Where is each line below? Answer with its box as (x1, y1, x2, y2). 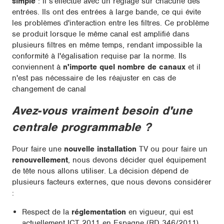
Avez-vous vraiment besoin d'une (12, 103, 192, 118)
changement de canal (12, 84, 86, 94)
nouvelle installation (64, 144, 136, 154)
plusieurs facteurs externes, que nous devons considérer (12, 177, 211, 187)
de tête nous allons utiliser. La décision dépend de (12, 166, 188, 176)
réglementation (71, 207, 128, 217)
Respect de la (22, 207, 71, 217)
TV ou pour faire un (136, 144, 207, 154)
